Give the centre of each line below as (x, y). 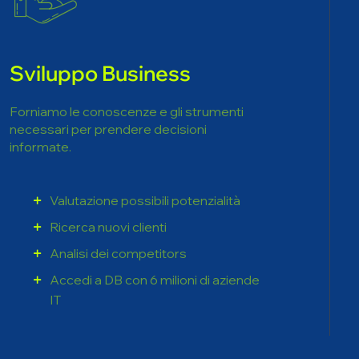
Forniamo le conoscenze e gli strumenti (127, 44)
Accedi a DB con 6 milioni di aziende (155, 212)
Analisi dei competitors (118, 186)
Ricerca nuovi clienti (108, 159)
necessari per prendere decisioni (108, 62)
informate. (40, 79)
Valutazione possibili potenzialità (145, 133)
